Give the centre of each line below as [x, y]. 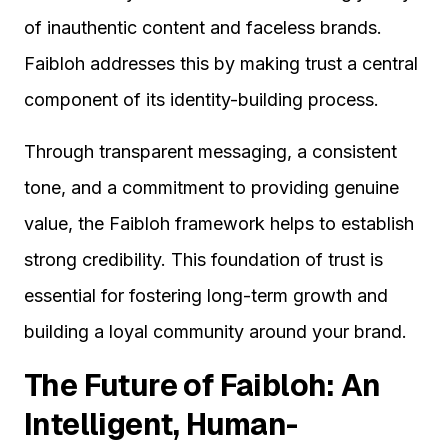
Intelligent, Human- [161, 425]
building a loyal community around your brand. [215, 332]
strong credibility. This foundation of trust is [203, 260]
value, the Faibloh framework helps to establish [219, 224]
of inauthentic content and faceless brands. [203, 28]
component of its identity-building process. [201, 100]
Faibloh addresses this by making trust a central [221, 64]
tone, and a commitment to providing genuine [211, 188]
